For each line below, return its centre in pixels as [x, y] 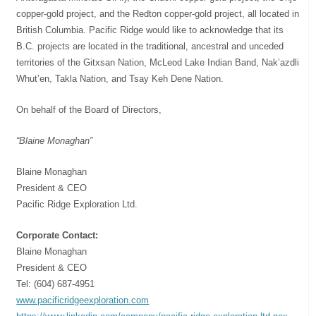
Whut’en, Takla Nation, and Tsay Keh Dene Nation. [120, 78]
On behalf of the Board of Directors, [89, 109]
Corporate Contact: [57, 235]
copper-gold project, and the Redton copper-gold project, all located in [158, 13]
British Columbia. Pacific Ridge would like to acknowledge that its [150, 30]
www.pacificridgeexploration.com [83, 300]
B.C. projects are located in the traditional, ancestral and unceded [150, 46]
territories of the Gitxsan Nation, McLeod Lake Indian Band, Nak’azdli [158, 62]
